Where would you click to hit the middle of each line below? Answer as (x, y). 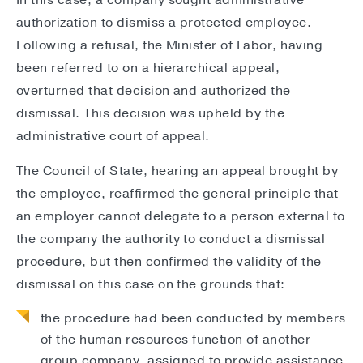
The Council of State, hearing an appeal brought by (177, 171)
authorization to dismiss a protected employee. (164, 23)
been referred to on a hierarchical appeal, (148, 68)
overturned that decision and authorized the (154, 91)
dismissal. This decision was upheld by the (151, 114)
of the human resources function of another (176, 340)
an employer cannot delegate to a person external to (181, 217)
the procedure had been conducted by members (193, 319)
